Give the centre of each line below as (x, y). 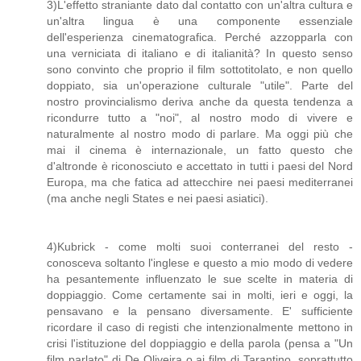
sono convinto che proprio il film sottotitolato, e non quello (200, 70)
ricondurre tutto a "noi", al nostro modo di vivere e (200, 118)
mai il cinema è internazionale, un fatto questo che (200, 150)
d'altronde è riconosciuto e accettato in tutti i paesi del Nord (200, 166)
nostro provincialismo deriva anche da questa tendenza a (200, 102)
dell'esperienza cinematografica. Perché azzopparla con (200, 37)
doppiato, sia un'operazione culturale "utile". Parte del (200, 86)
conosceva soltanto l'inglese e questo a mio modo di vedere (200, 263)
